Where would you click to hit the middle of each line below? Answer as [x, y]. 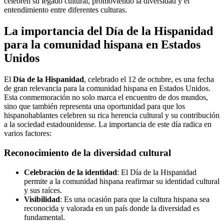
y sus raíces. [43, 190]
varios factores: [28, 133]
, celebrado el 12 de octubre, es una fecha [149, 79]
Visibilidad [42, 199]
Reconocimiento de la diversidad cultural [87, 152]
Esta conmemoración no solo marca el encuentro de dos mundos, [106, 97]
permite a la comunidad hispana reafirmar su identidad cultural [122, 181]
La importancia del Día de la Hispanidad [108, 31]
